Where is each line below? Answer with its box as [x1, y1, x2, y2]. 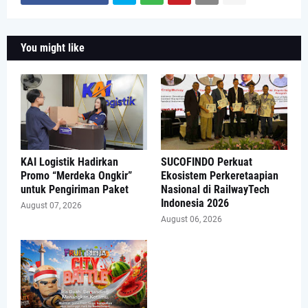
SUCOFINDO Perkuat [161, 155, 252, 168]
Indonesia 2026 [161, 196, 229, 210]
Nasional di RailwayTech [161, 182, 269, 196]
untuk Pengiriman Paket [21, 182, 129, 196]
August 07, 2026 [21, 200, 82, 210]
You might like [21, 41, 85, 54]
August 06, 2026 [161, 214, 222, 224]
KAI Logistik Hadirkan [21, 155, 118, 168]
